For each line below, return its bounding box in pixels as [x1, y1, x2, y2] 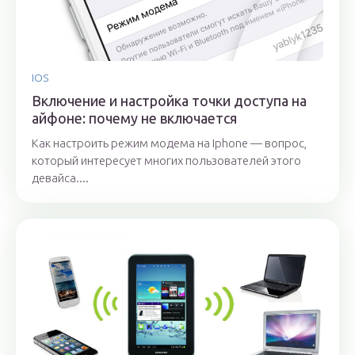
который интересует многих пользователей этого [32, 154, 301, 168]
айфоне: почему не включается [32, 110, 237, 127]
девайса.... [32, 171, 89, 185]
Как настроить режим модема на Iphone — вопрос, [32, 136, 307, 151]
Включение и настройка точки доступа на [32, 93, 307, 109]
